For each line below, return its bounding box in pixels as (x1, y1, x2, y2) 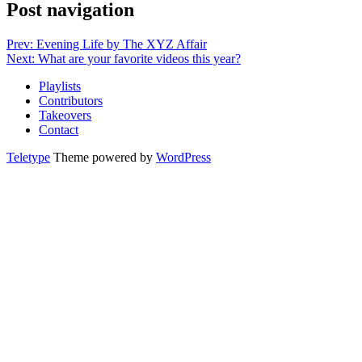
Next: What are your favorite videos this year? (6, 51, 241, 65)
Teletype (6, 149, 50, 164)
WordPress (156, 149, 211, 164)
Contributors (39, 93, 103, 107)
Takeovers (39, 107, 91, 122)
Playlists (39, 78, 81, 93)
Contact (39, 122, 78, 137)
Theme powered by (50, 149, 156, 164)
